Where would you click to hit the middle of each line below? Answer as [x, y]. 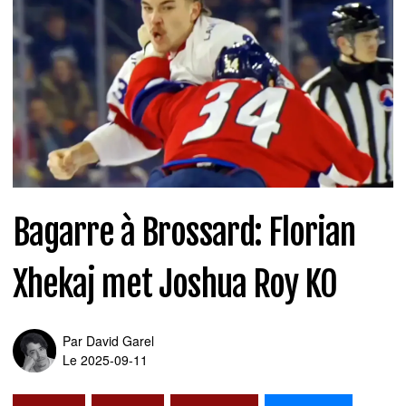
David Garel [120, 340]
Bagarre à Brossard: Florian [184, 232]
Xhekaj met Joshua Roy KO [175, 284]
